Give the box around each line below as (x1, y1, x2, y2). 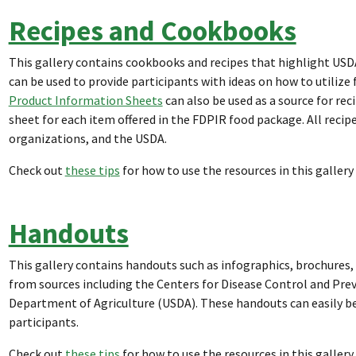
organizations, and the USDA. (8, 130, 167, 146)
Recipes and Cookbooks (8, 12, 296, 48)
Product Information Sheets (8, 91, 163, 108)
